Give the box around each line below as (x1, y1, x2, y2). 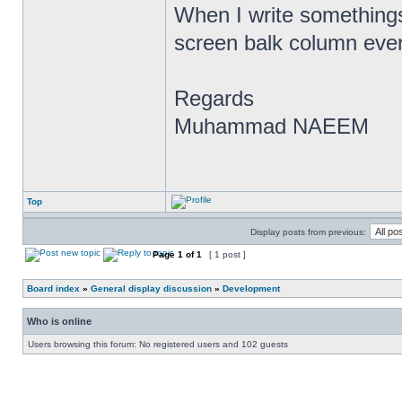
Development (223, 284, 280, 293)
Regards (174, 86, 254, 110)
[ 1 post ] (206, 249, 249, 259)
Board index (27, 284, 80, 293)
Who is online (27, 316, 92, 327)
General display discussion (91, 284, 212, 293)
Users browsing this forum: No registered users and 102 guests (28, 339, 288, 349)
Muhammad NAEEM (174, 114, 369, 138)
